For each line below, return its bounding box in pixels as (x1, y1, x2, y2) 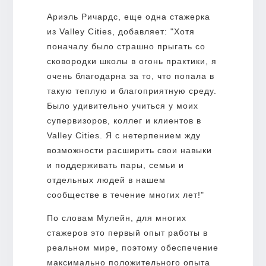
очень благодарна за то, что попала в (46, 71, 214, 81)
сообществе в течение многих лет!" (46, 189, 204, 199)
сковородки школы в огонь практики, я (46, 56, 217, 66)
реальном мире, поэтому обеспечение (46, 242, 218, 252)
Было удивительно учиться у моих (46, 100, 198, 110)
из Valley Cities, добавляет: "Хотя (46, 26, 195, 36)
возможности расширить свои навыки (46, 145, 212, 155)
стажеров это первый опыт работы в (46, 227, 208, 237)
